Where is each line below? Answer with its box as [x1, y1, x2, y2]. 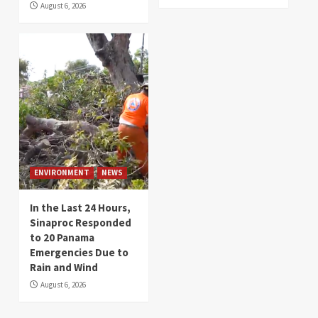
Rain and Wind [30, 260, 98, 274]
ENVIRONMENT [34, 167, 89, 177]
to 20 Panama [30, 230, 94, 244]
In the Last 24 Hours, [30, 200, 131, 214]
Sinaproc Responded [30, 215, 131, 229]
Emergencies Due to [30, 245, 128, 259]
